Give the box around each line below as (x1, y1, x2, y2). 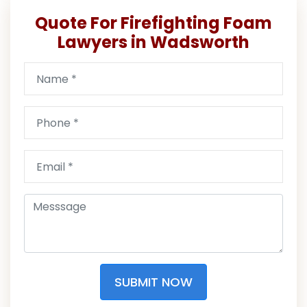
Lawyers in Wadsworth (58, 31, 249, 54)
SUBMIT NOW (114, 273, 193, 291)
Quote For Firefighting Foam (35, 12, 272, 35)
